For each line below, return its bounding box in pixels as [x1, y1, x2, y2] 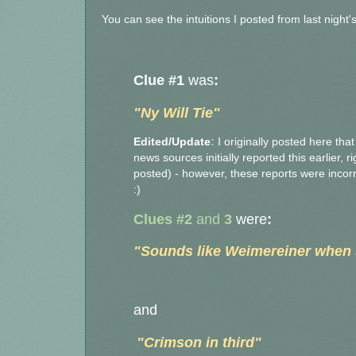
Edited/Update [133, 136, 211, 149]
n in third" [193, 335, 261, 350]
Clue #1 [133, 72, 188, 89]
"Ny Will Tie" [133, 104, 220, 121]
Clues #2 [133, 211, 192, 227]
